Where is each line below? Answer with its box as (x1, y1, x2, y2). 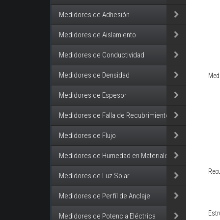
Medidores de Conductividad (59, 51, 144, 60)
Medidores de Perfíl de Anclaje (59, 192, 150, 201)
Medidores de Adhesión (59, 10, 130, 20)
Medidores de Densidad (59, 71, 130, 80)
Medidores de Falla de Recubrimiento (59, 111, 169, 120)
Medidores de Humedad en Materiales (59, 151, 172, 161)
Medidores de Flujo (59, 131, 116, 140)
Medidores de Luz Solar (59, 171, 130, 181)
